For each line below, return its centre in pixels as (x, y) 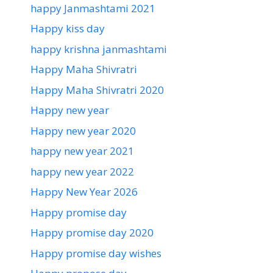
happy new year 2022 (82, 171)
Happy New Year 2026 (84, 192)
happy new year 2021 (82, 151)
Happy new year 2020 (83, 130)
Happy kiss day (68, 29)
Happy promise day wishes (96, 253)
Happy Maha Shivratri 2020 (97, 90)
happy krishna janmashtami (99, 49)
